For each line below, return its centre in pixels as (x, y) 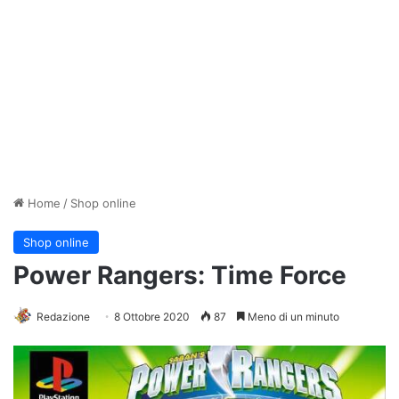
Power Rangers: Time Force (180, 275)
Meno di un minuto (292, 317)
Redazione (63, 317)
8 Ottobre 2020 (152, 317)
